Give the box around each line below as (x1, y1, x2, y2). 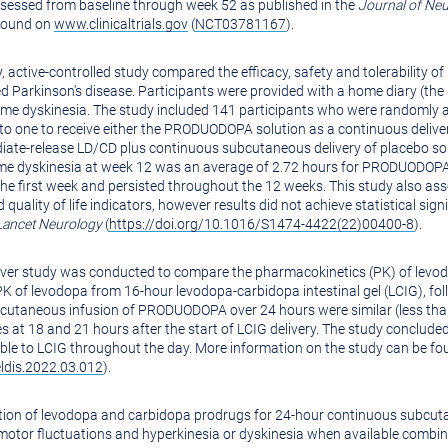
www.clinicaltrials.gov (54, 16, 188, 32)
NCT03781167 (195, 16, 286, 32)
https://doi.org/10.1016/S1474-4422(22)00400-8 (109, 216, 414, 232)
